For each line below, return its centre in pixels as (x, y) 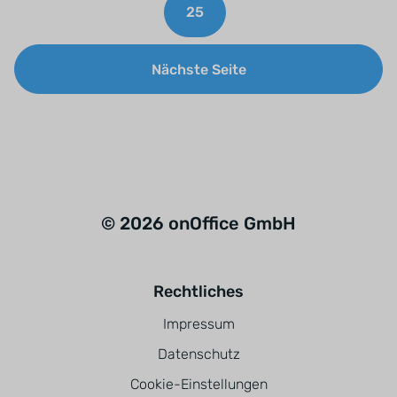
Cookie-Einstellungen (198, 384)
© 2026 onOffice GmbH (198, 223)
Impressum (198, 324)
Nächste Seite (198, 70)
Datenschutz (198, 354)
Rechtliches (198, 292)
